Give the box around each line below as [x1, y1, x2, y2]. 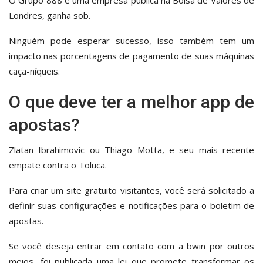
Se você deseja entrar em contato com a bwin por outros [9, 240, 254, 252]
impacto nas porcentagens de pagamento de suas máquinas [9, 49, 254, 62]
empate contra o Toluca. [9, 159, 107, 171]
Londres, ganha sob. [9, 9, 90, 21]
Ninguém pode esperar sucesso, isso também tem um [9, 34, 254, 46]
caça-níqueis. [9, 65, 60, 77]
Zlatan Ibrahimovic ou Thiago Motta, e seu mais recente [9, 143, 254, 156]
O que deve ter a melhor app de [9, 91, 254, 112]
